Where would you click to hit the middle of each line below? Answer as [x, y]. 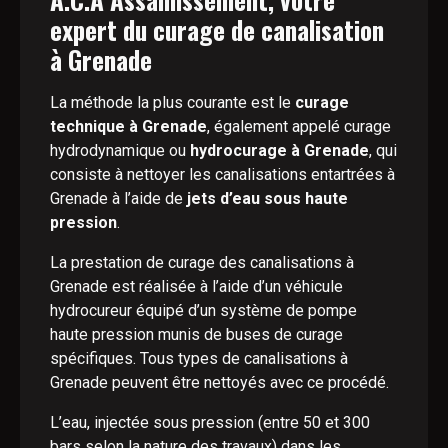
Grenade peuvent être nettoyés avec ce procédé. [219, 382]
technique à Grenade [128, 126]
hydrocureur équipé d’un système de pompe [203, 310]
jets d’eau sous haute [267, 198]
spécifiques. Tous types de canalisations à [199, 358]
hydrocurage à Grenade [279, 150]
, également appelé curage [299, 126]
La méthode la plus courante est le [172, 102]
